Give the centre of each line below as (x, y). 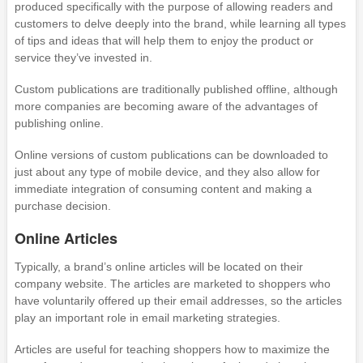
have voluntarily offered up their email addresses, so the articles (178, 301)
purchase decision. (62, 206)
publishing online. (59, 124)
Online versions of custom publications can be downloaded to (171, 155)
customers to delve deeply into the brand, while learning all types (180, 24)
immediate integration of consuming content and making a (163, 189)
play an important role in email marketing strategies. (147, 318)
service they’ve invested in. (83, 58)
